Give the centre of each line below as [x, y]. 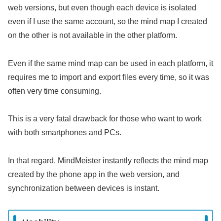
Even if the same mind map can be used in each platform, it [110, 63]
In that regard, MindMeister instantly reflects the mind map [108, 161]
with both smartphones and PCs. [65, 133]
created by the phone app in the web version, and [94, 175]
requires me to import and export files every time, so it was [109, 77]
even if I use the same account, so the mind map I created [108, 21]
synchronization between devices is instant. [84, 188]
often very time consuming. [55, 91]
